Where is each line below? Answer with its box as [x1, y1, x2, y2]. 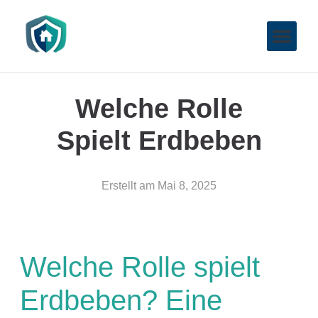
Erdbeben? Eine [19, 285, 222, 317]
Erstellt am [102, 179, 155, 192]
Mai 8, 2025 [158, 179, 216, 192]
